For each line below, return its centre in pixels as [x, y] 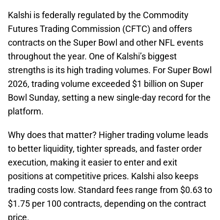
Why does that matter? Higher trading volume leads [108, 135]
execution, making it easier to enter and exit [93, 162]
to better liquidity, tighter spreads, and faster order [105, 149]
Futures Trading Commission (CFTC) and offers [100, 29]
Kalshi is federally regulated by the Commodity [98, 15]
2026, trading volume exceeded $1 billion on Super [106, 84]
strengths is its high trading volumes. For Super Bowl [110, 70]
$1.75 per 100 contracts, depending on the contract [107, 204]
